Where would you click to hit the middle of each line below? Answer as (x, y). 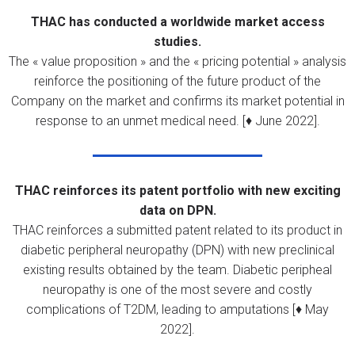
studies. (177, 41)
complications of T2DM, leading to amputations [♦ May (177, 309)
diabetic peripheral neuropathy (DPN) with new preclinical (177, 250)
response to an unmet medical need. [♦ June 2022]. (177, 120)
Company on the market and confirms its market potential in (177, 101)
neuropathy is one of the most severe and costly (177, 289)
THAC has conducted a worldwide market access (177, 21)
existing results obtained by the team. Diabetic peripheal (177, 269)
